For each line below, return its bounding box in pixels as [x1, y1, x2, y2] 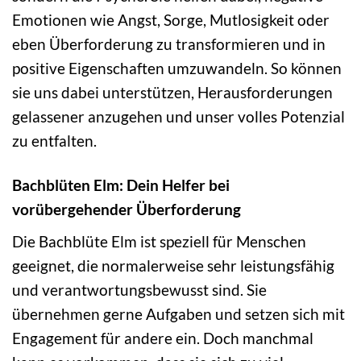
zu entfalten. [12, 131, 97, 151]
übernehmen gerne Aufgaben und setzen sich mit [12, 305, 345, 324]
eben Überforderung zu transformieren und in [12, 35, 326, 54]
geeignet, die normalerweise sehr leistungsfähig [12, 256, 334, 276]
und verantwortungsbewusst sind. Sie [12, 280, 267, 300]
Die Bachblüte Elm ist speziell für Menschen [12, 232, 306, 251]
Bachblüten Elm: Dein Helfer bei [12, 176, 230, 195]
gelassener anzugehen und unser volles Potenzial [12, 107, 345, 127]
